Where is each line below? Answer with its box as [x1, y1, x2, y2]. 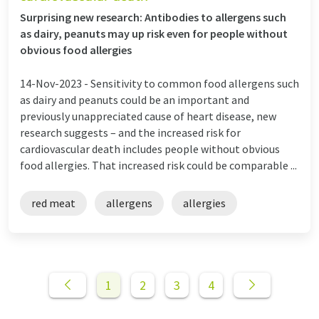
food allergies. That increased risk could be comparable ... [20, 157, 297, 172]
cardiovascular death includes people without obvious [20, 141, 280, 156]
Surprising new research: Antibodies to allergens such [20, 9, 286, 24]
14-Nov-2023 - [20, 75, 90, 90]
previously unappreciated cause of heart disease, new [20, 108, 276, 123]
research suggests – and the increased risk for [20, 125, 241, 140]
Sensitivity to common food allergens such [90, 75, 299, 90]
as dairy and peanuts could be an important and [20, 92, 249, 107]
